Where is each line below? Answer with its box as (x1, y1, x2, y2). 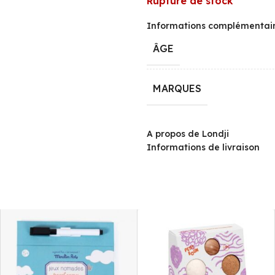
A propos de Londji (147, 128, 229, 139)
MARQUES (153, 82, 201, 95)
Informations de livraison (147, 142, 260, 153)
